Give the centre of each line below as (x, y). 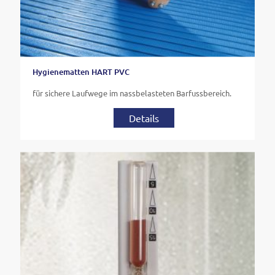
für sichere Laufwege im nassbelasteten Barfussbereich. (132, 93)
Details (144, 118)
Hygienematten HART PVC (81, 72)
